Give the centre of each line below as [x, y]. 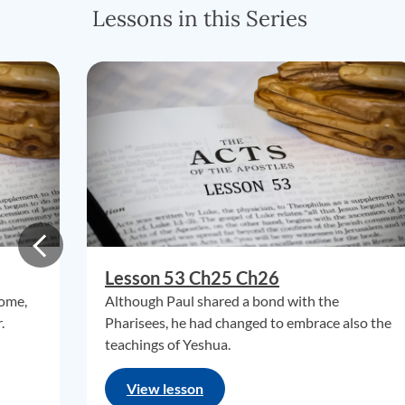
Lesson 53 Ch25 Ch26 [192, 278]
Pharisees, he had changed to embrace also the [248, 322]
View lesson [165, 388]
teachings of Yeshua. [168, 344]
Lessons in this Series [200, 19]
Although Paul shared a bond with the [222, 301]
